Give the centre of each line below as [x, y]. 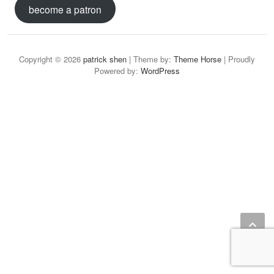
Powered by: [117, 71]
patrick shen [105, 59]
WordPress [160, 71]
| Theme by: [150, 59]
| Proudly [238, 59]
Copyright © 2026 [51, 59]
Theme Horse [198, 59]
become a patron [65, 9]
